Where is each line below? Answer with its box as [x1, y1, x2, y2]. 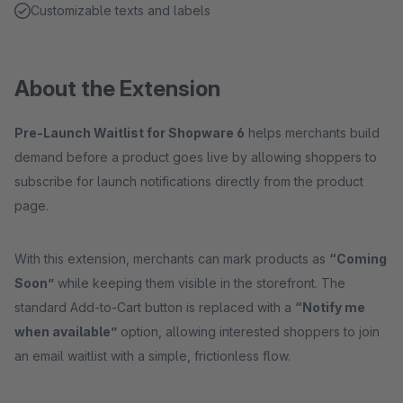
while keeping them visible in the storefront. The [54, 275, 345, 291]
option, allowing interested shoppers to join [117, 324, 380, 339]
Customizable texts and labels [31, 3, 210, 18]
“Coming [329, 251, 387, 266]
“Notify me [295, 300, 365, 315]
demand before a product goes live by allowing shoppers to [14, 149, 377, 165]
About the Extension [14, 76, 220, 102]
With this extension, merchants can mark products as [14, 251, 329, 266]
